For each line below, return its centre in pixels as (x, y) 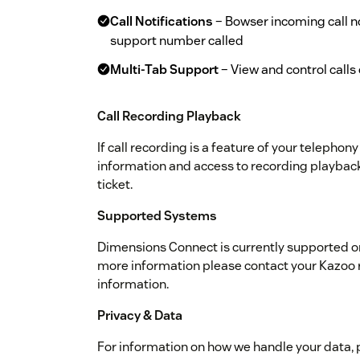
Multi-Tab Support (164, 70)
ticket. (115, 185)
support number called (177, 41)
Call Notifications (162, 22)
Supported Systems (157, 216)
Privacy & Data (140, 316)
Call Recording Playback (169, 117)
